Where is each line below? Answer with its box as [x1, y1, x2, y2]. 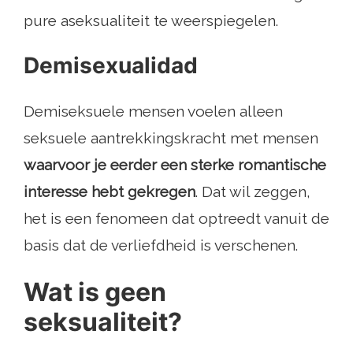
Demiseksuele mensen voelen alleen [24, 102, 283, 121]
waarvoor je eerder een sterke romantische [24, 156, 326, 174]
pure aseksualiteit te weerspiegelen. [24, 12, 278, 30]
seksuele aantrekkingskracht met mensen [24, 129, 318, 147]
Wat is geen [24, 277, 166, 308]
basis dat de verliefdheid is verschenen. [24, 236, 298, 255]
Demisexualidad [24, 52, 198, 80]
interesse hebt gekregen [24, 183, 195, 201]
